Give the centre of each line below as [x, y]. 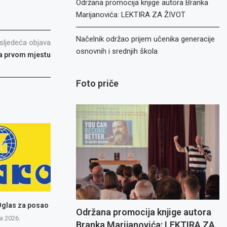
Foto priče [98, 83]
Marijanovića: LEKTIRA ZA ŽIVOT [131, 15]
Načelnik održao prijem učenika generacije [146, 39]
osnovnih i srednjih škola [117, 51]
